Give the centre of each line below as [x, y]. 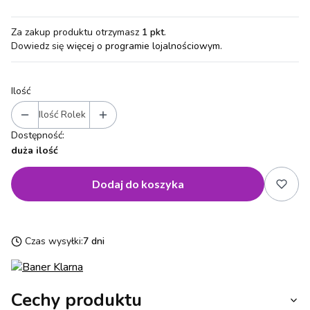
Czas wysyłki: [54, 241]
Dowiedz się [39, 46]
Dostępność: [38, 135]
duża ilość [35, 150]
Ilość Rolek [62, 114]
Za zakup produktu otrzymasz [76, 32]
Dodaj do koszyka [138, 183]
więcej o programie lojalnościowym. [144, 46]
